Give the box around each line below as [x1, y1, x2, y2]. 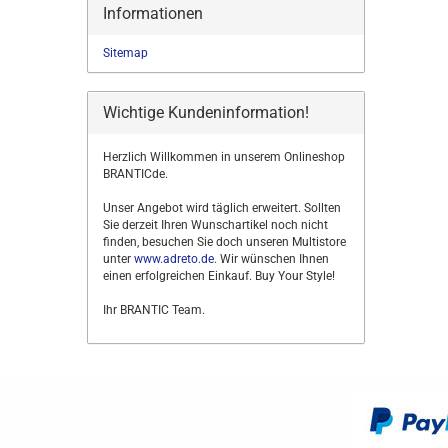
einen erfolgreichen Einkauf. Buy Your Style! [103, 269, 335, 283]
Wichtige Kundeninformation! [103, 103, 309, 122]
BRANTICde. [103, 167, 168, 181]
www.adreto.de [134, 252, 214, 266]
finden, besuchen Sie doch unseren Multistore [103, 235, 346, 249]
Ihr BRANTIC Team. [103, 303, 205, 317]
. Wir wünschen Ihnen [214, 252, 329, 266]
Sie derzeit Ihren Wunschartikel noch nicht [103, 218, 328, 232]
